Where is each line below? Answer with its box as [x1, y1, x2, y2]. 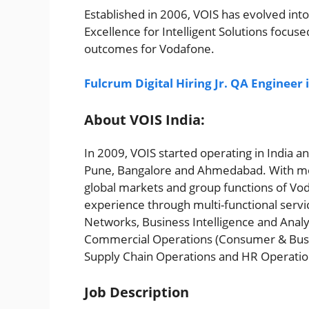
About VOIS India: [84, 110, 205, 129]
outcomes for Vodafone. [84, 40, 215, 57]
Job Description [84, 283, 189, 302]
